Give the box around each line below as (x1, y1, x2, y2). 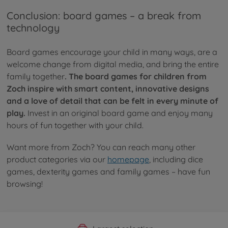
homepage (107, 154, 149, 164)
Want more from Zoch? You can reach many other (7, 141, 195, 152)
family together (7, 71, 65, 81)
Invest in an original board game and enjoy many (25, 107, 213, 118)
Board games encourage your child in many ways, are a (7, 46, 217, 57)
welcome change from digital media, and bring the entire (7, 59, 219, 69)
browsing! (7, 178, 43, 189)
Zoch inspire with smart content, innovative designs (7, 83, 209, 94)
